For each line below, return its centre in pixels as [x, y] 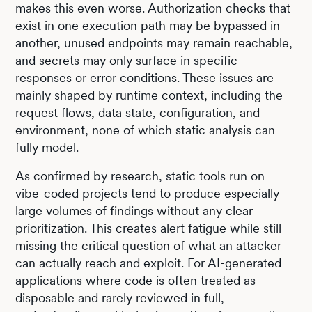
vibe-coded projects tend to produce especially [148, 193]
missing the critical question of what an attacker [149, 245]
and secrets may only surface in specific [127, 60]
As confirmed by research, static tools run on [140, 175]
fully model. [47, 147]
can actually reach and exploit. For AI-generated [149, 263]
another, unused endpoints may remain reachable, [154, 42]
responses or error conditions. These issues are [145, 77]
